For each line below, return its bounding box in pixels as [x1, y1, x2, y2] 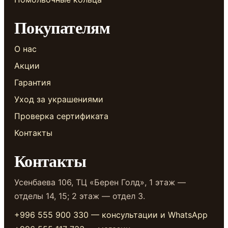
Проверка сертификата [14, 111, 108, 121]
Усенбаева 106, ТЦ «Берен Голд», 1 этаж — [14, 177, 186, 187]
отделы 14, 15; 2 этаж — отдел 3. [14, 191, 145, 201]
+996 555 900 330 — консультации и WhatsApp [14, 210, 208, 220]
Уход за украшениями [14, 94, 103, 104]
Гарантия [14, 77, 51, 88]
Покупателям [14, 15, 110, 39]
